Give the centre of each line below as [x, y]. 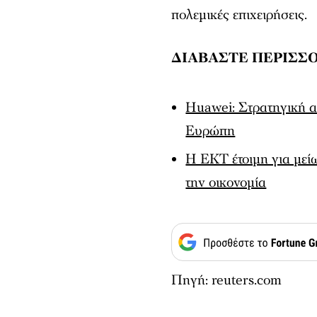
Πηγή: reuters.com [227, 280]
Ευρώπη [211, 131]
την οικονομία [226, 182]
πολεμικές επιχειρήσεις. [240, 15]
